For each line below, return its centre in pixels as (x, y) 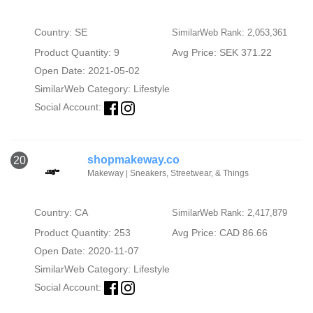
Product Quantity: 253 (82, 232)
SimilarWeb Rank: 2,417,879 (229, 212)
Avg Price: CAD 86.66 (219, 232)
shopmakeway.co (133, 159)
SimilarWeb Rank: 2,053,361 (229, 33)
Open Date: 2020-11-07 (86, 250)
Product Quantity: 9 (77, 53)
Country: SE (60, 32)
